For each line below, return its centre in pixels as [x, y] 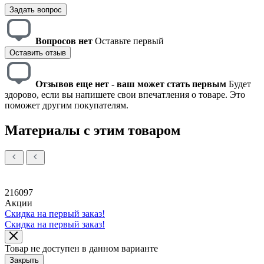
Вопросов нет [64, 41]
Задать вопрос [36, 9]
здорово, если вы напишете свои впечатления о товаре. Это [125, 94]
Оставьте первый [129, 41]
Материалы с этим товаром [93, 130]
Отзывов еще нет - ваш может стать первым [131, 84]
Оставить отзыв [38, 52]
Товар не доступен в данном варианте [81, 248]
